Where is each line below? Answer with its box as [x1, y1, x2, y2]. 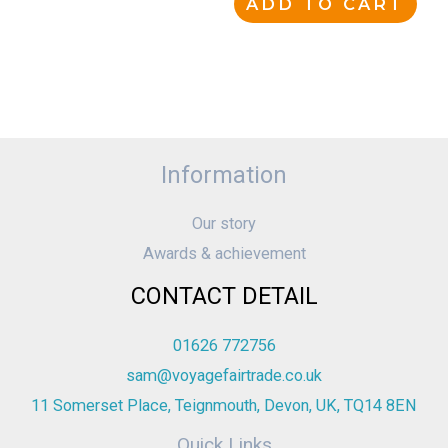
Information [161, 160, 287, 189]
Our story [192, 214, 256, 234]
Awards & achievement [142, 244, 306, 264]
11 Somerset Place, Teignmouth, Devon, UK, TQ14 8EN [31, 395, 417, 415]
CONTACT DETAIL [130, 282, 318, 311]
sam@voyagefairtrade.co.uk [126, 365, 322, 385]
